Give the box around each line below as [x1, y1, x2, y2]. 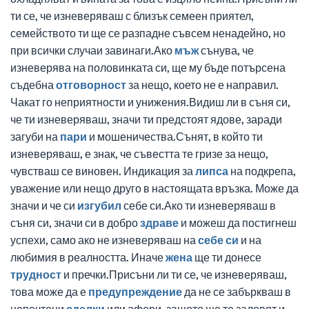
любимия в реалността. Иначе [10, 250, 166, 264]
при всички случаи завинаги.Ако [10, 43, 175, 57]
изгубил [77, 199, 121, 212]
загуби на [10, 130, 60, 143]
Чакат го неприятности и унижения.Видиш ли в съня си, [10, 95, 290, 109]
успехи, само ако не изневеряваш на [10, 233, 198, 247]
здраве [140, 216, 179, 230]
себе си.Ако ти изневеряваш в [121, 199, 276, 212]
